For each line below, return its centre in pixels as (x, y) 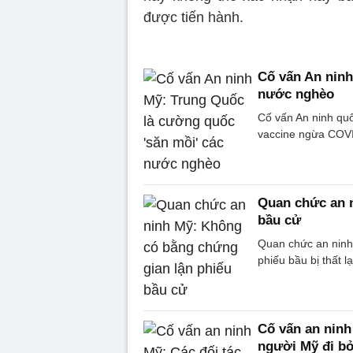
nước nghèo (296, 94)
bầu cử (279, 220)
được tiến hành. (193, 17)
